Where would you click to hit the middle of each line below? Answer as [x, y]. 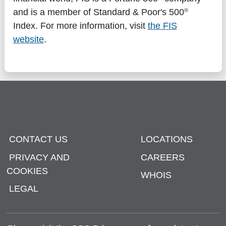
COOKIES [27, 171]
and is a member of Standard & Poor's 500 [98, 12]
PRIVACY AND [39, 157]
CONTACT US [38, 139]
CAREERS [163, 157]
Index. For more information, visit [80, 25]
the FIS [162, 25]
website [28, 39]
